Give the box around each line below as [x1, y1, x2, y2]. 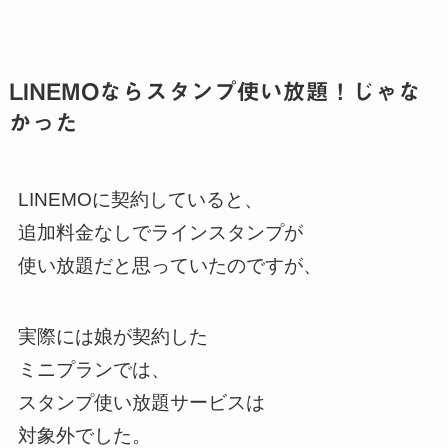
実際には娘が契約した [17, 325, 208, 347]
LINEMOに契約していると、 [17, 189, 263, 211]
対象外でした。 [17, 424, 151, 446]
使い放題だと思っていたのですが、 [17, 255, 322, 277]
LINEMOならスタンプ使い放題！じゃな [8, 79, 421, 103]
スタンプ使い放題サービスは [17, 391, 265, 413]
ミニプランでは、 [17, 358, 170, 380]
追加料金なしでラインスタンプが [17, 222, 303, 244]
